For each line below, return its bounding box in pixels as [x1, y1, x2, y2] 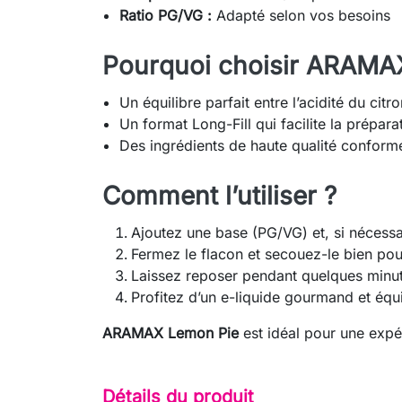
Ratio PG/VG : [119, 6, 213, 25]
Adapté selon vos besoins [212, 6, 391, 25]
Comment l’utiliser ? [102, 180, 336, 212]
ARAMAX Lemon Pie [102, 324, 239, 343]
